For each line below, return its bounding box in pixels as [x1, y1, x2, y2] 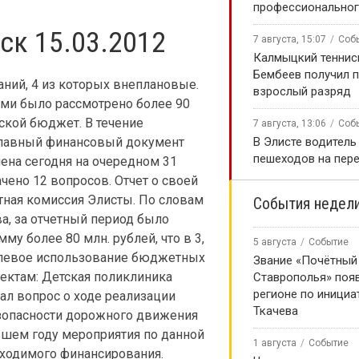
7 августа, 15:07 [253, 34, 326, 45]
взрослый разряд [253, 84, 351, 99]
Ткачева [253, 304, 298, 318]
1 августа [253, 337, 296, 349]
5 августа [253, 236, 296, 248]
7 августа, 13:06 [253, 118, 326, 129]
